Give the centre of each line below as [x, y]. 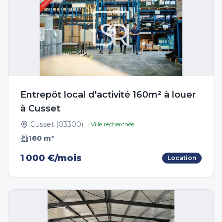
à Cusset [40, 109]
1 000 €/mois [51, 158]
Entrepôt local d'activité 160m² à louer [108, 95]
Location [182, 158]
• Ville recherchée [111, 124]
